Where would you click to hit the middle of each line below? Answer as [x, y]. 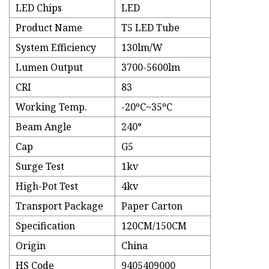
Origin [31, 246]
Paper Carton [152, 206]
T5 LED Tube [150, 28]
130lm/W [142, 48]
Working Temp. [51, 107]
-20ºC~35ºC [147, 107]
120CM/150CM [154, 226]
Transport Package [59, 206]
